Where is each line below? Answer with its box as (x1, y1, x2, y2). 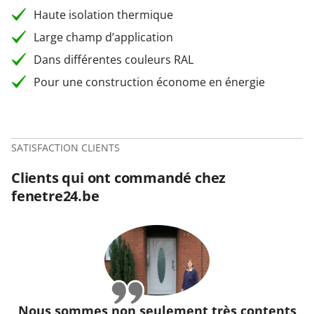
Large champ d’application (34, 29, 173, 45)
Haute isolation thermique (34, 7, 173, 22)
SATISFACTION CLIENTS (11, 141, 120, 154)
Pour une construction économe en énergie (34, 74, 265, 90)
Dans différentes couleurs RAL (34, 52, 193, 67)
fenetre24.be (11, 186, 100, 205)
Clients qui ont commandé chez (11, 168, 226, 187)
